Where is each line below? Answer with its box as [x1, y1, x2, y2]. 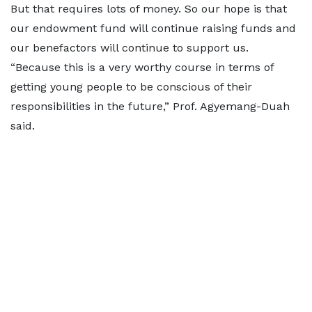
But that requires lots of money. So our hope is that [10, 2, 287, 15]
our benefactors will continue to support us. [10, 41, 249, 54]
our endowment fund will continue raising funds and [10, 22, 296, 35]
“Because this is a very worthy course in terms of [10, 61, 274, 74]
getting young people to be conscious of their [10, 80, 252, 93]
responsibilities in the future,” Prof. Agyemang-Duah [10, 100, 290, 113]
